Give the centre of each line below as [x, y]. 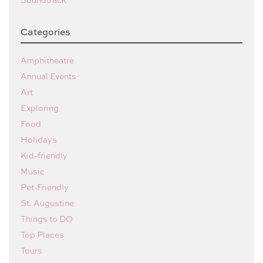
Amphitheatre [47, 60]
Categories [45, 31]
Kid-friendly [44, 155]
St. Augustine [47, 202]
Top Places [42, 234]
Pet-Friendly [45, 186]
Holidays [39, 139]
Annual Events [48, 75]
